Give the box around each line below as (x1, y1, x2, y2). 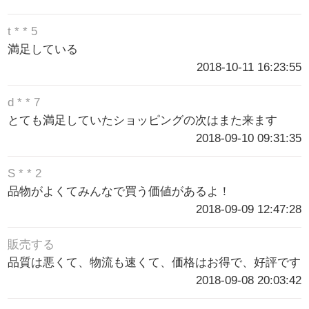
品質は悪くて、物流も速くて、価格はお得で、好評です (8, 255, 301, 269)
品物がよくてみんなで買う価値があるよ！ (8, 184, 231, 198)
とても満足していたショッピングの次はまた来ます (8, 113, 278, 127)
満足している (8, 42, 79, 56)
